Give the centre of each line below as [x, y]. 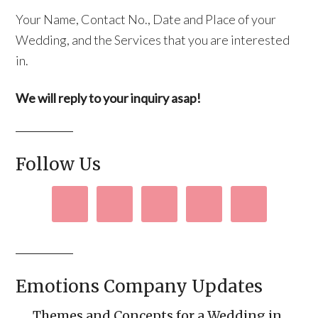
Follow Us [59, 164]
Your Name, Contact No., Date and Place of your [146, 19]
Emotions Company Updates [139, 286]
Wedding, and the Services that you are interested [153, 40]
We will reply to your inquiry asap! [109, 98]
